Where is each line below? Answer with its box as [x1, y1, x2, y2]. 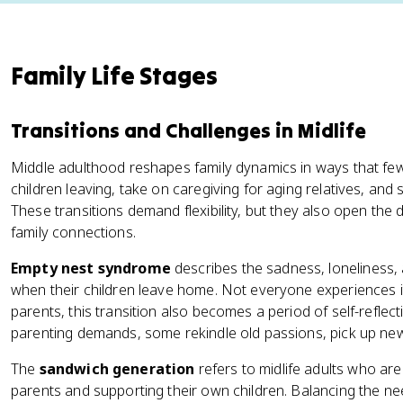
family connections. [11, 222, 136, 242]
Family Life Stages [11, 60, 218, 91]
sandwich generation [39, 359, 195, 379]
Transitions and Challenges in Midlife [11, 118, 366, 143]
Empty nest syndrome [11, 258, 171, 278]
